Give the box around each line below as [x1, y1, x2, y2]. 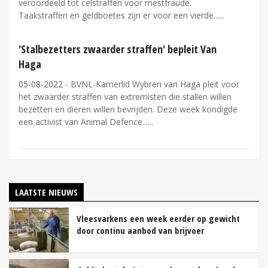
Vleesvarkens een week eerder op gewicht [77, 212, 240, 224]
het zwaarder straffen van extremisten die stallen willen [19, 91, 232, 103]
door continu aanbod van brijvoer [77, 224, 204, 236]
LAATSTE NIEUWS [15, 185, 78, 198]
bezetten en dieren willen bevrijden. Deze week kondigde [19, 103, 237, 115]
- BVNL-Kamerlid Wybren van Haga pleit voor [63, 78, 239, 90]
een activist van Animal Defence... [19, 116, 148, 128]
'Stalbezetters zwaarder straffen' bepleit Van [19, 42, 217, 57]
